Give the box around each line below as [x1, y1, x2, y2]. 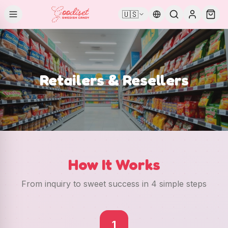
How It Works [68, 155, 160, 174]
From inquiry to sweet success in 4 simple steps [21, 179, 207, 189]
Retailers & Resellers [39, 71, 189, 89]
